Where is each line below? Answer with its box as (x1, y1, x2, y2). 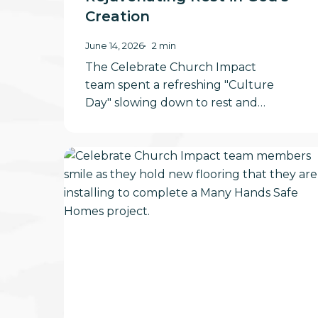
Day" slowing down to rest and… (85, 95, 266, 109)
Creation (85, 7, 150, 25)
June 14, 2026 (85, 40, 145, 51)
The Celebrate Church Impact (85, 60, 257, 74)
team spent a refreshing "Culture (85, 77, 275, 92)
